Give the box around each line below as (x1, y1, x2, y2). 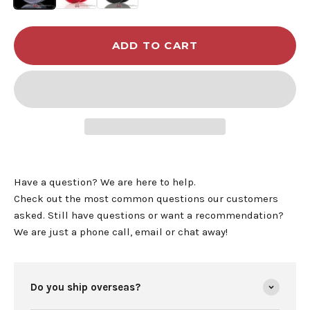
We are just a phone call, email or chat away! (14, 225, 228, 238)
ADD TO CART (111, 38, 199, 52)
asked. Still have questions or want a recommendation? (14, 208, 284, 221)
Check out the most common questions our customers (14, 192, 278, 205)
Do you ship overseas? (30, 280, 140, 293)
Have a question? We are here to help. (14, 175, 196, 188)
